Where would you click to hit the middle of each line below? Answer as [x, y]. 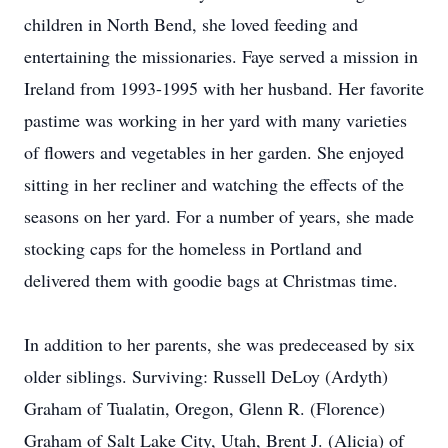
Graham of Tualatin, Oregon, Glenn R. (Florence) [204, 408]
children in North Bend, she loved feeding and [191, 24]
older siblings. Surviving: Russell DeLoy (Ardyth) [206, 376]
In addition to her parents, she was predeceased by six [219, 344]
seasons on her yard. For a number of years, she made [219, 216]
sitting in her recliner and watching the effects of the [214, 184]
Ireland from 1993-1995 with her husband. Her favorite [224, 88]
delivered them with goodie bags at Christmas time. [211, 280]
